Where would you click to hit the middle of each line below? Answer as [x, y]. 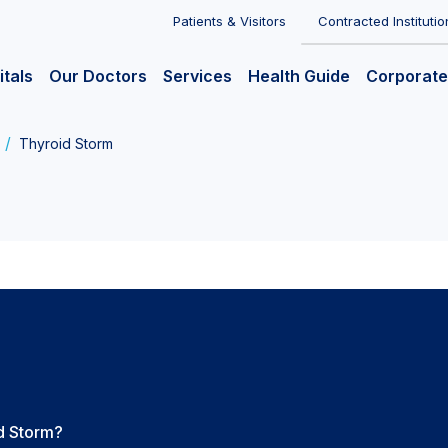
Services [197, 76]
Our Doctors [98, 76]
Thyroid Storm [66, 143]
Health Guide [299, 76]
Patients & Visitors [229, 21]
